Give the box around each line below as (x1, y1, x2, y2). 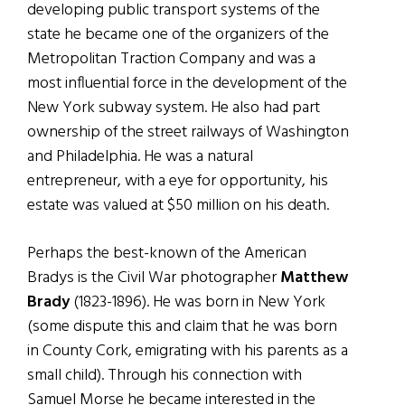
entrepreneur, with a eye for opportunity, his (27, 168, 328, 195)
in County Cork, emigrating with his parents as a (27, 338, 348, 365)
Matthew (280, 265, 348, 292)
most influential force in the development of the (27, 71, 347, 98)
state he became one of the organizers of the (27, 22, 329, 49)
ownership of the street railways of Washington (27, 119, 349, 146)
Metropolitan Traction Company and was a (27, 46, 316, 73)
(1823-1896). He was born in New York (70, 289, 325, 316)
